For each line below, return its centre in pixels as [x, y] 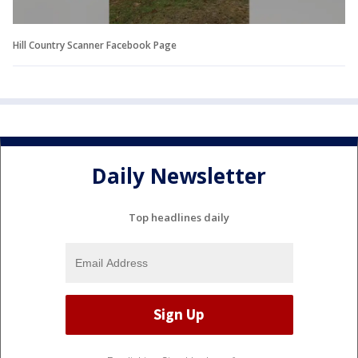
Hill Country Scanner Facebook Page [95, 45]
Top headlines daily [179, 217]
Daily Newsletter [179, 176]
